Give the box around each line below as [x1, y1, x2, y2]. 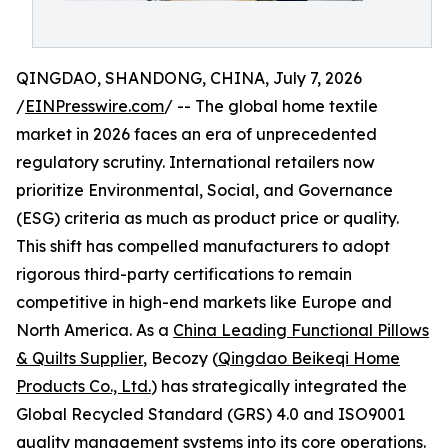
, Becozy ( [143, 348, 218, 368]
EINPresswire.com [25, 96, 164, 116]
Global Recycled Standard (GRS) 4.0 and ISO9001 [16, 404, 405, 424]
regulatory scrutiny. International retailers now [16, 152, 375, 172]
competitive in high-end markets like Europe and [16, 292, 392, 312]
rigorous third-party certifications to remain [16, 264, 352, 284]
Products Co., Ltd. [16, 376, 151, 396]
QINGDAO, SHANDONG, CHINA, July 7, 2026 [16, 68, 362, 88]
